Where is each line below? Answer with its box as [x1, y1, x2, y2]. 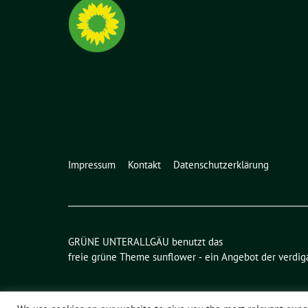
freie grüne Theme [68, 250, 153, 263]
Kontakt [128, 157, 161, 171]
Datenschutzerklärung [173, 157, 269, 171]
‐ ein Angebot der [196, 250, 278, 263]
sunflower [153, 250, 196, 263]
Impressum [68, 157, 115, 171]
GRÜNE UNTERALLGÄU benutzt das [68, 234, 223, 248]
